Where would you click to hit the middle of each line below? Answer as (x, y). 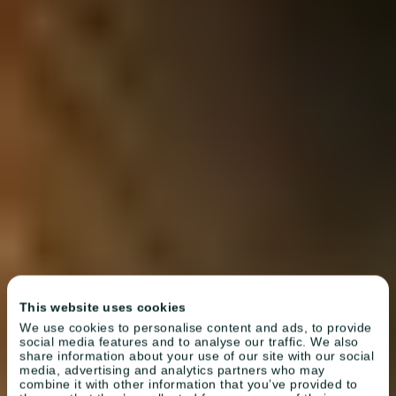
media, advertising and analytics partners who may (172, 369)
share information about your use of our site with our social (197, 355)
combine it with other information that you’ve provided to (189, 384)
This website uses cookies (103, 307)
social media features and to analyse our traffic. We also (189, 341)
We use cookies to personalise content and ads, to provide (196, 327)
